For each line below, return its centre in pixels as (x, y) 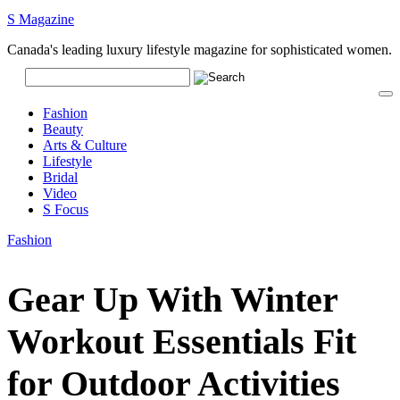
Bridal (60, 178)
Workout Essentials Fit (182, 341)
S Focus (66, 210)
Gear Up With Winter (172, 299)
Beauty (63, 129)
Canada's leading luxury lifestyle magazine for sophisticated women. (200, 50)
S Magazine (41, 20)
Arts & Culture (85, 146)
